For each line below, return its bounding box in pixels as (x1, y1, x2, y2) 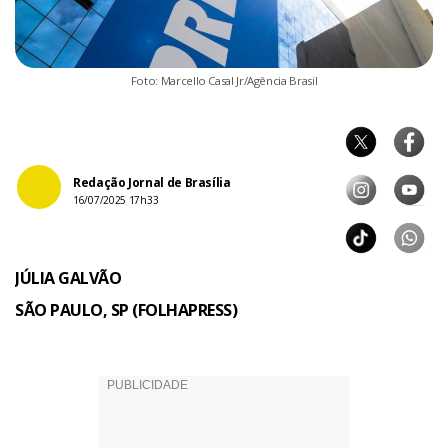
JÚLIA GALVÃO (15, 266, 122, 289)
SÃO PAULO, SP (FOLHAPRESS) (15, 298, 238, 321)
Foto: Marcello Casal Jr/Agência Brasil (130, 72, 318, 88)
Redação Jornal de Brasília (73, 173, 231, 191)
